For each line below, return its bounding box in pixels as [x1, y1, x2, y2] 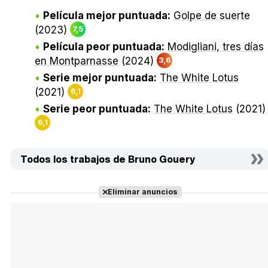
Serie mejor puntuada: [43, 72, 157, 84]
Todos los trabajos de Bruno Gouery [20, 152, 195, 167]
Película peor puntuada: [43, 41, 165, 53]
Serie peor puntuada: [43, 103, 151, 115]
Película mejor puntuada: [43, 10, 170, 22]
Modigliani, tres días [167, 41, 264, 53]
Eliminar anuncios [107, 187, 178, 197]
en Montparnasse [35, 55, 118, 68]
